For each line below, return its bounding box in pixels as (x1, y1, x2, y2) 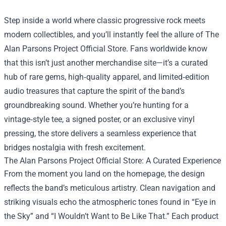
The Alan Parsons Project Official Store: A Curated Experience (4, 155, 221, 165)
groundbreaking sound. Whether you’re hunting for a (4, 100, 189, 110)
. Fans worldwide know (126, 43, 207, 53)
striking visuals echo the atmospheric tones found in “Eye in (4, 197, 216, 207)
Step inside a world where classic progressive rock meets (4, 15, 205, 25)
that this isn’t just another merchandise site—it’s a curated (4, 58, 208, 68)
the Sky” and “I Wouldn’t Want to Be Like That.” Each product (4, 211, 218, 221)
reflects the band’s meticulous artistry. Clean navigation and (4, 183, 215, 193)
